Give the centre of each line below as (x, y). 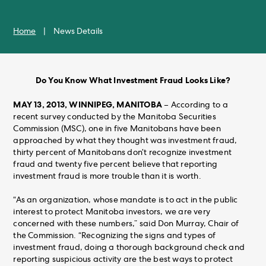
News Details (78, 32)
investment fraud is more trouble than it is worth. (107, 177)
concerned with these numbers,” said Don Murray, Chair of (126, 224)
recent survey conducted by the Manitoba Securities (115, 117)
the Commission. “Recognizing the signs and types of (115, 236)
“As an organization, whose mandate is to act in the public (126, 200)
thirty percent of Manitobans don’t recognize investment (122, 153)
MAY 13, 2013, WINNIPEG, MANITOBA (88, 105)
